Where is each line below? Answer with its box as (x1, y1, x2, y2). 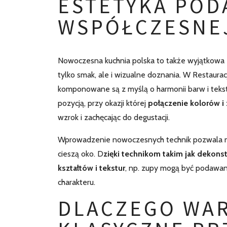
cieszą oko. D (58, 149, 103, 159)
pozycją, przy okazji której (58, 98, 148, 108)
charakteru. (58, 177, 95, 187)
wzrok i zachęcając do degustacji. (58, 112, 170, 122)
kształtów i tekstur (58, 163, 125, 173)
